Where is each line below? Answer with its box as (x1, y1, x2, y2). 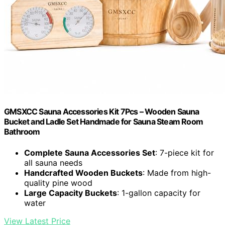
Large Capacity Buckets (24, 187, 117, 198)
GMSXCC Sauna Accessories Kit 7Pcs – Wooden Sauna (4, 106, 199, 117)
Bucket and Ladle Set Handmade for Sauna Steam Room (4, 117, 203, 127)
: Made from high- (143, 167, 211, 178)
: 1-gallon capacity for (117, 187, 200, 198)
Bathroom (4, 127, 40, 137)
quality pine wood (24, 177, 92, 188)
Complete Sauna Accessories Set (24, 147, 155, 158)
